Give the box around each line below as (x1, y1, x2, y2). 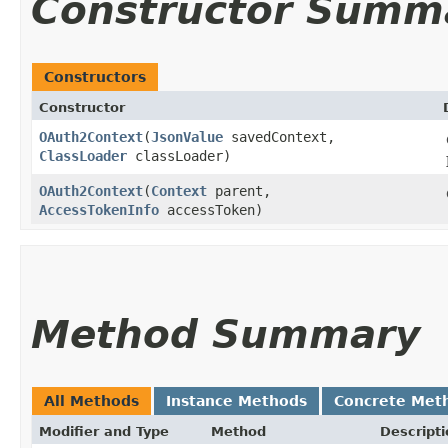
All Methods (44, 392, 139, 409)
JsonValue (151, 128, 223, 145)
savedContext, (223, 128, 335, 145)
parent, (207, 182, 271, 199)
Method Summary (31, 311, 420, 357)
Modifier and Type (39, 423, 169, 439)
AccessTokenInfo (39, 201, 159, 218)
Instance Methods (166, 392, 307, 409)
